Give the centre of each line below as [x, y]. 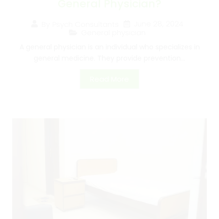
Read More [109, 79]
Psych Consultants [85, 24]
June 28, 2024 [158, 24]
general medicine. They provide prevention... [109, 58]
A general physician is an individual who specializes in [109, 47]
